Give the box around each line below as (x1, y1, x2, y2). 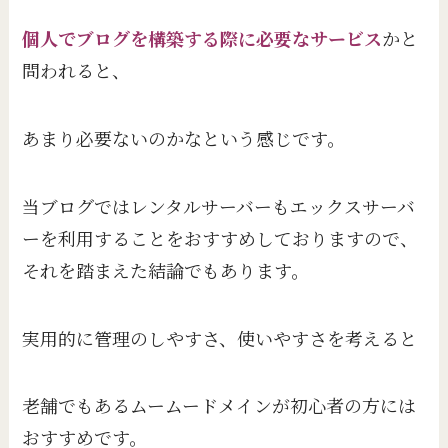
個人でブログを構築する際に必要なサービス (22, 25, 383, 52)
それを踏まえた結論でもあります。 (22, 256, 310, 283)
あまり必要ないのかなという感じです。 (22, 124, 346, 151)
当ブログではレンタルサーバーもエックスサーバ (22, 192, 416, 219)
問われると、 (22, 57, 131, 84)
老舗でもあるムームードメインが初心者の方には (22, 392, 417, 419)
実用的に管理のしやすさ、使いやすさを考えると (22, 324, 418, 351)
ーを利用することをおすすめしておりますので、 (22, 224, 419, 251)
